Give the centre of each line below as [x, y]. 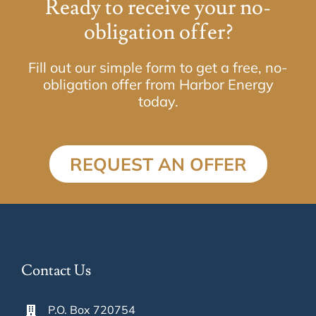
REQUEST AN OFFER [158, 164]
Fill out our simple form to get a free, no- [158, 67]
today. [158, 101]
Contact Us [56, 271]
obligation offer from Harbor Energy [158, 84]
